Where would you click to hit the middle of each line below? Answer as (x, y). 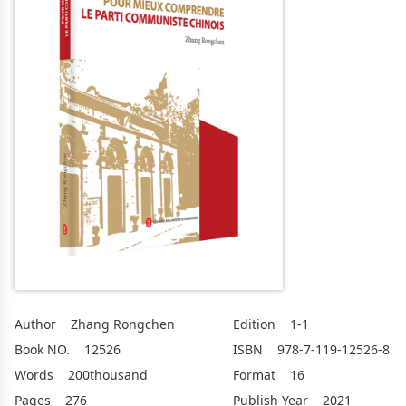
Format (254, 375)
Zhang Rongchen (121, 324)
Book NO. (42, 349)
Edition (254, 324)
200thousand (106, 375)
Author (35, 324)
